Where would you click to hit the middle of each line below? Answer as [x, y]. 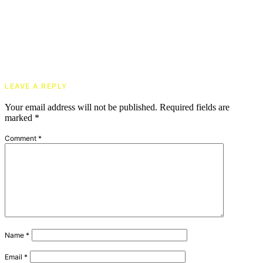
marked [20, 118]
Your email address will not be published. [81, 107]
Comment [21, 139]
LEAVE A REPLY [36, 86]
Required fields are [195, 107]
